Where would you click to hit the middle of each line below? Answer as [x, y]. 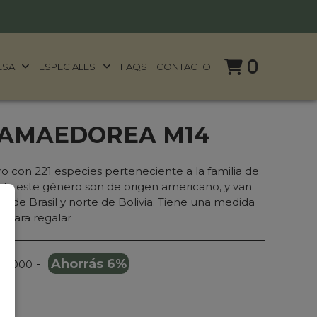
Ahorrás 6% [88, 264]
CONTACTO [184, 66]
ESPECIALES [69, 66]
